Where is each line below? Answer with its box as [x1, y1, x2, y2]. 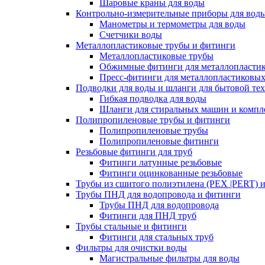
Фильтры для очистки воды [76, 243, 187, 253]
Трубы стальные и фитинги [76, 221, 187, 231]
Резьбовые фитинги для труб [76, 147, 192, 157]
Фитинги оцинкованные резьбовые [99, 168, 243, 178]
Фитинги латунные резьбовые [99, 157, 222, 167]
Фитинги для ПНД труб [99, 211, 196, 221]
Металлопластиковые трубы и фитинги [76, 40, 235, 50]
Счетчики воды [99, 30, 162, 40]
